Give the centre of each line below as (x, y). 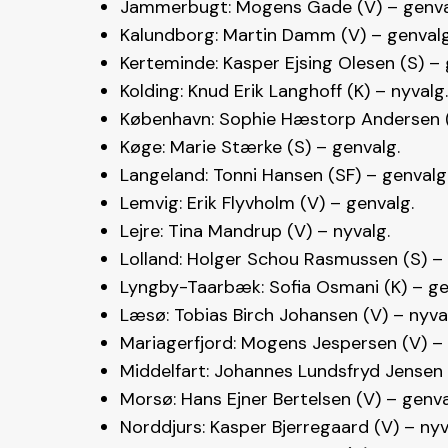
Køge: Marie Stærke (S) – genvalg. (260, 147)
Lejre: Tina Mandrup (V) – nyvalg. (255, 231)
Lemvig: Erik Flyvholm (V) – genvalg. (267, 203)
